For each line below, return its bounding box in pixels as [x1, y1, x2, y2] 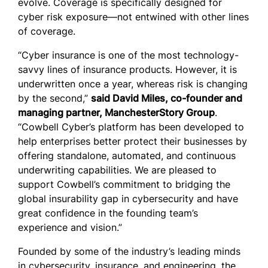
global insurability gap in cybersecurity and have [18, 193, 238, 205]
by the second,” [18, 92, 91, 104]
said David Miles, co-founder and [91, 92, 242, 104]
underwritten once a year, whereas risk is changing [18, 78, 248, 90]
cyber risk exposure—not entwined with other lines [18, 11, 249, 23]
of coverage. [18, 25, 75, 37]
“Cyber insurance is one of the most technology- [18, 49, 239, 61]
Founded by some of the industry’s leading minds [18, 245, 240, 257]
